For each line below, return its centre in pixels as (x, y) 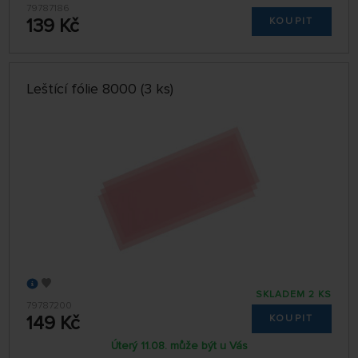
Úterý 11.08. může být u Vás (179, 345)
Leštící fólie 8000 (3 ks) (100, 88)
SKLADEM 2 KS (293, 295)
